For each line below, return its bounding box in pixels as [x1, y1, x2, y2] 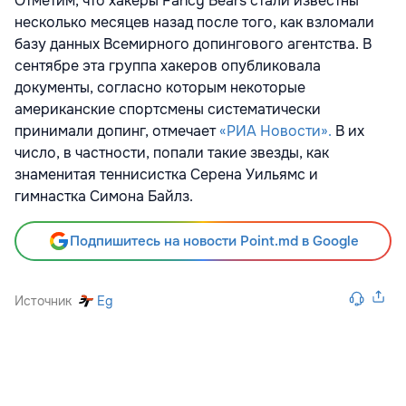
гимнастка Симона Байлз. [14, 187, 193, 207]
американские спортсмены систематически [14, 100, 321, 120]
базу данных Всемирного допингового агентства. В [14, 34, 372, 54]
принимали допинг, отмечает [14, 121, 219, 141]
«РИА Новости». [219, 121, 335, 141]
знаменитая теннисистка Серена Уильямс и [14, 165, 318, 185]
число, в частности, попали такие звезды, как [14, 143, 329, 163]
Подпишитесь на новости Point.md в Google [69, 232, 359, 251]
